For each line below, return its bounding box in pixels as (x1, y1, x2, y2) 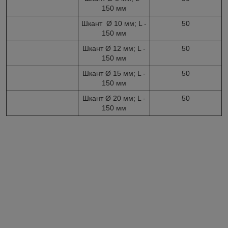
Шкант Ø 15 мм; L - (82, 69, 146, 77)
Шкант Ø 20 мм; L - (82, 94, 146, 102)
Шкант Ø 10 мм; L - (81, 19, 147, 27)
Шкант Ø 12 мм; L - (82, 44, 146, 52)
